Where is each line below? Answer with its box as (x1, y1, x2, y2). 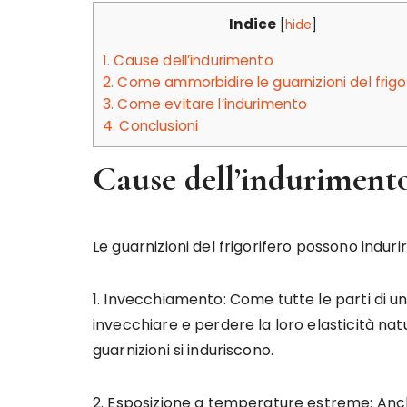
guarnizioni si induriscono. (93, 340, 274, 362)
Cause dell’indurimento (110, 51, 273, 71)
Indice (228, 15, 277, 34)
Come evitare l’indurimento (114, 94, 308, 114)
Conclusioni (115, 116, 199, 136)
